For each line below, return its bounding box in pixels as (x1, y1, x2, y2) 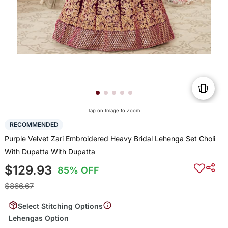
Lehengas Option (8, 213, 69, 222)
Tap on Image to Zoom (88, 108, 140, 114)
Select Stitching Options (17, 201, 103, 210)
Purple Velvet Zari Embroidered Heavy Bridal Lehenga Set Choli (4, 134, 215, 143)
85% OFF (58, 164, 100, 176)
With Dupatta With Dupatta (4, 147, 95, 156)
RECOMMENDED (9, 121, 59, 129)
